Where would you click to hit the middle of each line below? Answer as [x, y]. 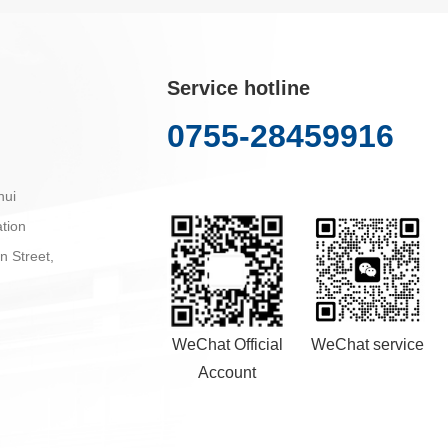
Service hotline [239, 88]
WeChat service [368, 344]
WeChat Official [227, 344]
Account [227, 372]
